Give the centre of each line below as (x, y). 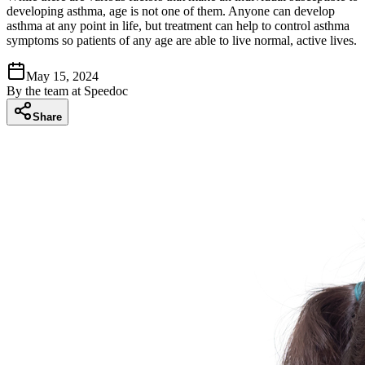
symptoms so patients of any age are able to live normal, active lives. (182, 40)
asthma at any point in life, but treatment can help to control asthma (178, 25)
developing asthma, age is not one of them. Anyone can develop (171, 11)
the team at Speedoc (77, 90)
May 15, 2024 (62, 76)
